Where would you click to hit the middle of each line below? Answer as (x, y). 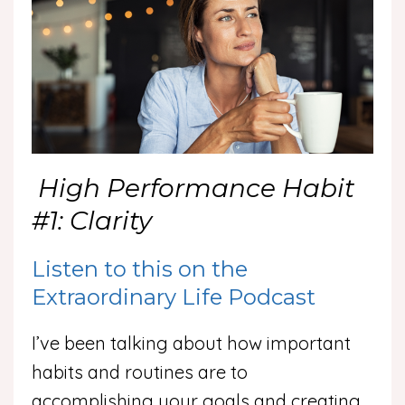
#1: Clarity (92, 221)
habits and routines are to (140, 372)
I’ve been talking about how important (191, 343)
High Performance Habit (196, 188)
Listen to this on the (140, 269)
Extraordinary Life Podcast (174, 297)
